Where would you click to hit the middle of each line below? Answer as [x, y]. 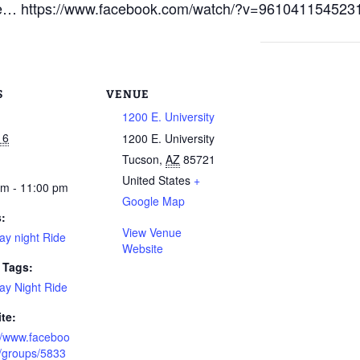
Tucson [141, 159]
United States [156, 180]
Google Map [153, 201]
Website [143, 248]
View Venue [152, 232]
